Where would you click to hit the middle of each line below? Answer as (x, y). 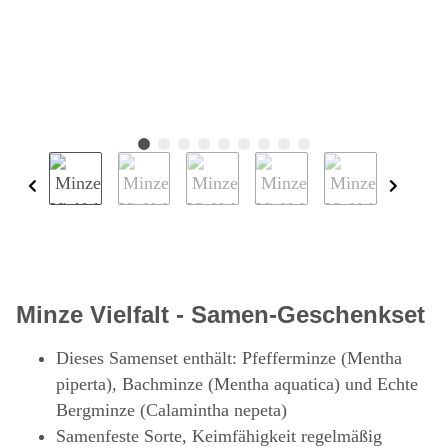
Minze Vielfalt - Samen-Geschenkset (220, 315)
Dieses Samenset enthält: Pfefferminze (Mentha (229, 358)
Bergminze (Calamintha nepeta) (171, 410)
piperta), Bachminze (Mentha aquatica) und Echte (237, 384)
